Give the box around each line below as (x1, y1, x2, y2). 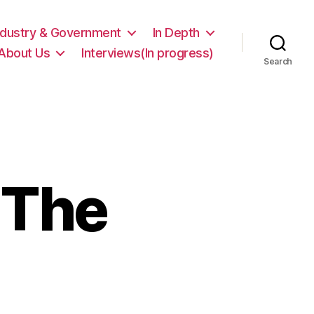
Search (263, 55, 293, 67)
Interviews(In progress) (81, 45, 214, 60)
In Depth (152, 25, 200, 40)
